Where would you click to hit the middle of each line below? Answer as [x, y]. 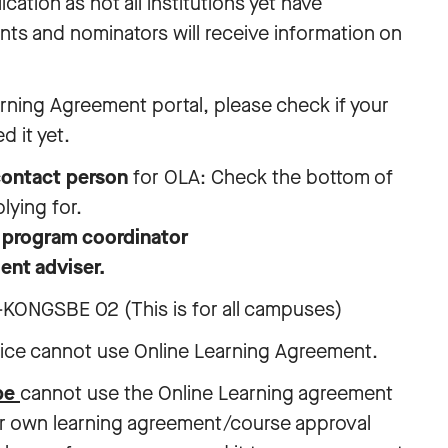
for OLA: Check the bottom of [260, 177]
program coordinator [95, 237]
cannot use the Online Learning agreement [206, 393]
